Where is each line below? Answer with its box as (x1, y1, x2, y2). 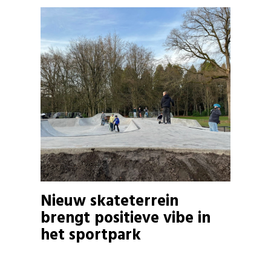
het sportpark (41, 223, 142, 248)
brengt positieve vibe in (41, 206, 211, 231)
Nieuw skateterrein (41, 189, 179, 214)
